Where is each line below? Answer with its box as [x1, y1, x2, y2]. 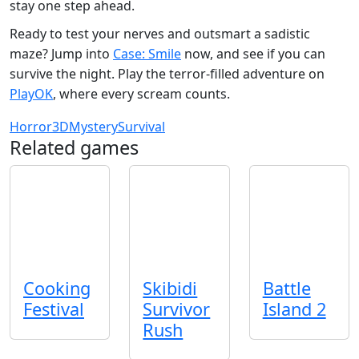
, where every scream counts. [53, 85, 230, 103]
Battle [262, 276, 311, 300]
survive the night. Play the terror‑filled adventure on [10, 65, 325, 83]
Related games [10, 135, 139, 161]
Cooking [23, 276, 91, 300]
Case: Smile [113, 45, 181, 63]
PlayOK [10, 85, 53, 103]
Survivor [143, 296, 211, 321]
